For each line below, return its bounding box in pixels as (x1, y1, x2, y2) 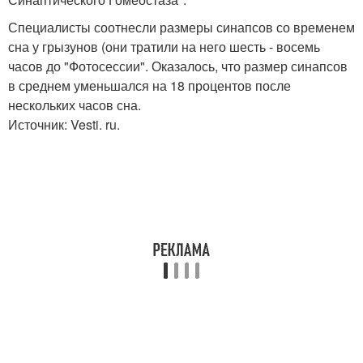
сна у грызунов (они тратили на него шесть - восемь (8, 36, 320, 56)
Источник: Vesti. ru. (8, 114, 120, 134)
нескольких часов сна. (8, 95, 141, 114)
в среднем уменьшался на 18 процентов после (8, 75, 291, 95)
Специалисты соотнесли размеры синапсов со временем (8, 17, 355, 36)
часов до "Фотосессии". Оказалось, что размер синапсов (8, 56, 348, 75)
